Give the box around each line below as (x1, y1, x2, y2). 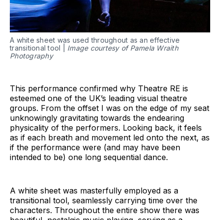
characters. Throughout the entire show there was (10, 205, 199, 216)
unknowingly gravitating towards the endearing (10, 113, 184, 123)
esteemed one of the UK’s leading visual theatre (10, 93, 187, 104)
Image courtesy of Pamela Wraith (67, 44, 178, 53)
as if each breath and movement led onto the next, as (10, 133, 210, 143)
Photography (10, 52, 53, 60)
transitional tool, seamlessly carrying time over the (10, 195, 197, 206)
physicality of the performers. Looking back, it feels (10, 123, 202, 133)
